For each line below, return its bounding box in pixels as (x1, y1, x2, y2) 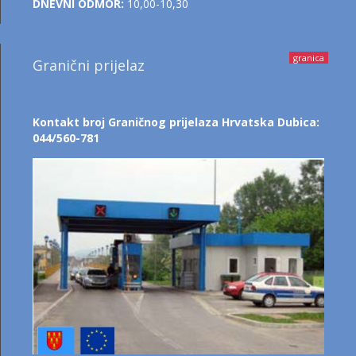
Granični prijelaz (33, 56, 145, 75)
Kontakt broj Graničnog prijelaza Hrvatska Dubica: (33, 114, 319, 130)
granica (293, 52, 324, 64)
